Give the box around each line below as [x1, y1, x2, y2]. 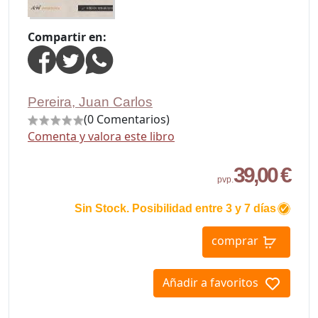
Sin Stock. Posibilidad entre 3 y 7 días [75, 202, 276, 214]
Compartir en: [28, 29, 106, 45]
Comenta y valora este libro [28, 128, 175, 144]
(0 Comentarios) [84, 111, 170, 127]
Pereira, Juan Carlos [28, 94, 153, 109]
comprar [212, 233, 258, 249]
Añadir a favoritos [163, 275, 258, 290]
